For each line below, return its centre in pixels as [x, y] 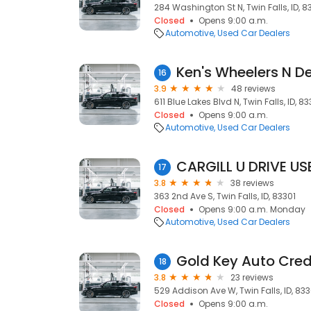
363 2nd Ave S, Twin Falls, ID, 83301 [225, 196]
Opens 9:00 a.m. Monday [252, 209]
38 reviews [252, 183]
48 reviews [253, 89]
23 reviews [252, 277]
